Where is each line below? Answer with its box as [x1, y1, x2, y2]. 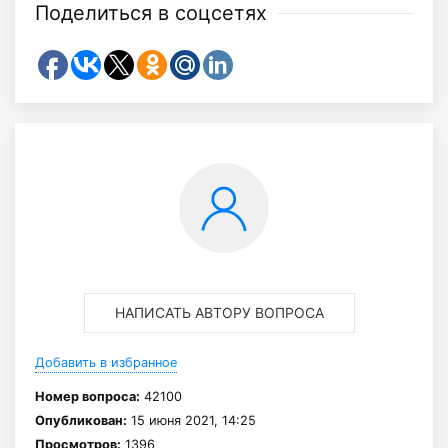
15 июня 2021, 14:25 [127, 413, 256, 428]
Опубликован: [35, 413, 127, 428]
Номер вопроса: [35, 389, 140, 404]
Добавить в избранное [35, 355, 177, 370]
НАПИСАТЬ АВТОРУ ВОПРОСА [114, 304, 324, 321]
